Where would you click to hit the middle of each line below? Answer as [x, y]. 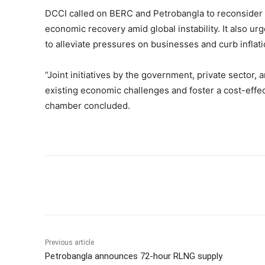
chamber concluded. [88, 105]
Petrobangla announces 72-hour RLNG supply [134, 256]
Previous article [70, 242]
